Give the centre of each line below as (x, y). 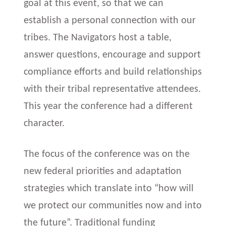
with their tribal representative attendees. (112, 90)
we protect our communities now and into (113, 206)
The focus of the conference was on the (107, 154)
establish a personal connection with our (110, 21)
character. (44, 124)
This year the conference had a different (108, 107)
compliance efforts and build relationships (113, 72)
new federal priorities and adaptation (103, 171)
